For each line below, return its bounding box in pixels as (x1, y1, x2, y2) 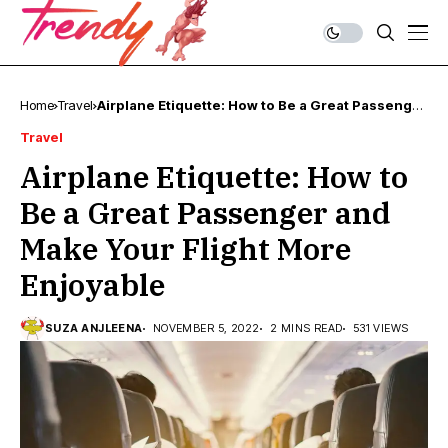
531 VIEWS (352, 321, 409, 335)
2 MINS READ (269, 321, 343, 335)
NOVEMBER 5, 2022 (152, 321, 260, 335)
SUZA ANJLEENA (45, 321, 143, 335)
